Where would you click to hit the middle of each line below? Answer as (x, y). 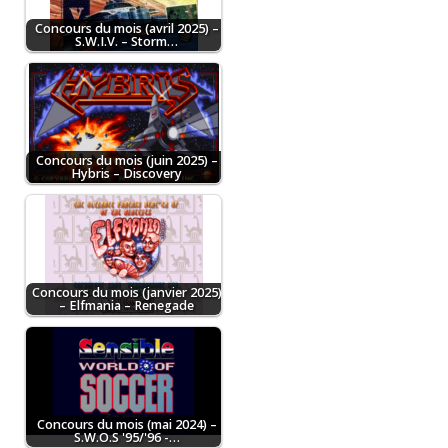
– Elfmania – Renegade (126, 305)
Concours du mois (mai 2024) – (126, 424)
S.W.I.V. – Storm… (126, 41)
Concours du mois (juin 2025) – (126, 160)
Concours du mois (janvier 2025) (126, 292)
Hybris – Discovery (126, 173)
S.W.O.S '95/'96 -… (126, 437)
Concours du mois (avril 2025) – (126, 28)
